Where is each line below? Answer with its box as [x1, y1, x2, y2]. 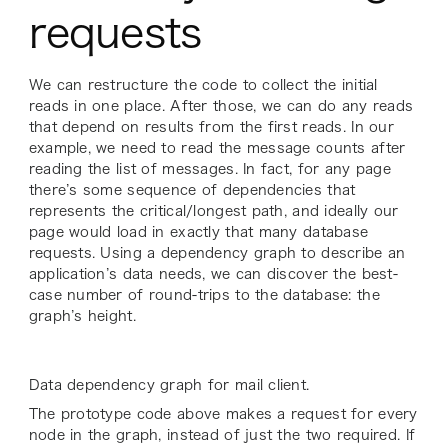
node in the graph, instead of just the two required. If [28, 427, 416, 442]
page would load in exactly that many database [28, 224, 369, 239]
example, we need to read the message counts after [28, 140, 406, 155]
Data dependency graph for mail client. [28, 377, 310, 392]
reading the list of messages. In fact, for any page [28, 161, 391, 176]
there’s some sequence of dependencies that [28, 182, 356, 197]
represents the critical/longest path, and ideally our [28, 203, 399, 218]
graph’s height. [28, 308, 136, 323]
